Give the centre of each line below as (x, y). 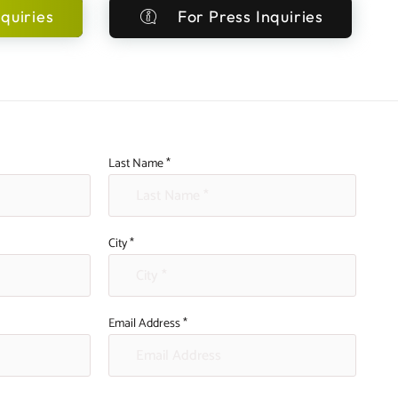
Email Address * (148, 324)
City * (121, 244)
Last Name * (139, 164)
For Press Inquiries (250, 16)
